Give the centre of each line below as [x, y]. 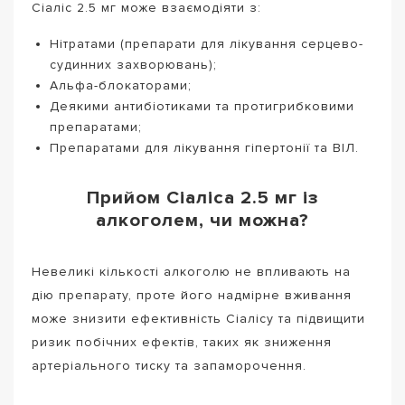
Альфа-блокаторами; [121, 85]
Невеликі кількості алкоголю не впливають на [191, 271]
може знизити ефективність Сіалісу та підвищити [198, 318]
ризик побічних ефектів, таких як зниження [182, 342]
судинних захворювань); [133, 64]
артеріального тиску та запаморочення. [169, 365]
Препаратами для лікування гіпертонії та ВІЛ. [204, 147]
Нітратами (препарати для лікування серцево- [207, 43]
